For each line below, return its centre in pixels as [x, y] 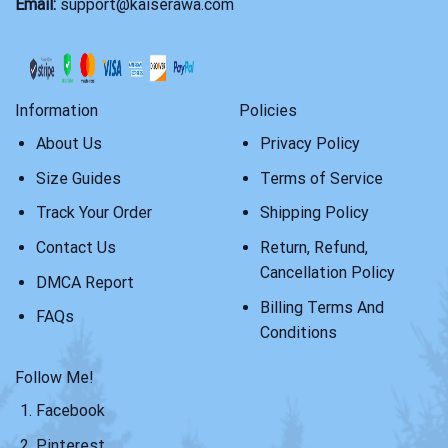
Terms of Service [321, 178]
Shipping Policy [314, 213]
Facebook [70, 411]
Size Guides [78, 178]
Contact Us [75, 247]
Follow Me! [54, 378]
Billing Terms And [321, 307]
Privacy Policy [309, 144]
